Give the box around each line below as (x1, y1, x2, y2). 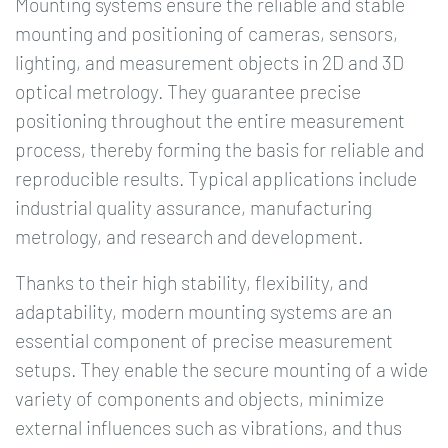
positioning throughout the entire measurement (15, 108, 405, 132)
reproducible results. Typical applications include (15, 166, 417, 190)
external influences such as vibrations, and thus (15, 416, 402, 440)
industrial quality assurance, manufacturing (15, 195, 372, 219)
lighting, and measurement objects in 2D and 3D (15, 50, 404, 74)
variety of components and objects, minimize (15, 387, 384, 411)
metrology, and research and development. (15, 224, 363, 248)
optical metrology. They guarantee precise (15, 79, 361, 103)
